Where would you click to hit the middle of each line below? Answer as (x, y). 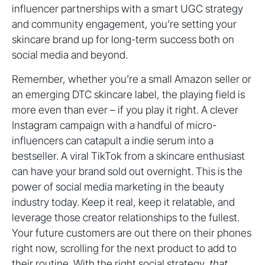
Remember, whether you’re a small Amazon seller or (132, 79)
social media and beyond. (70, 55)
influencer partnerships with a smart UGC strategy (127, 9)
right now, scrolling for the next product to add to (124, 248)
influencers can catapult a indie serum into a (113, 140)
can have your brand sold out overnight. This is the (127, 171)
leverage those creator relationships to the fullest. (126, 217)
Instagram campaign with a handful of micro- (114, 125)
